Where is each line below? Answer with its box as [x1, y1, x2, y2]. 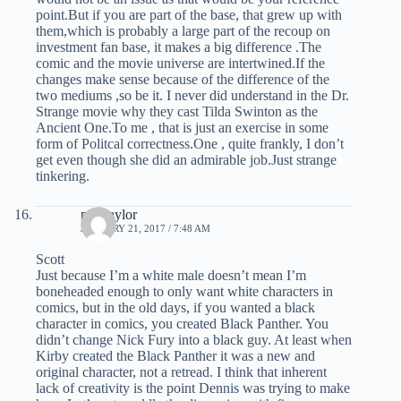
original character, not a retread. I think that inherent [36, 364, 327, 380]
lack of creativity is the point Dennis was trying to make [36, 380, 350, 397]
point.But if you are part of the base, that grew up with [36, 7, 342, 23]
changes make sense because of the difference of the [36, 72, 329, 88]
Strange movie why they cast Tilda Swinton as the [36, 104, 318, 120]
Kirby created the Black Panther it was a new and [36, 348, 315, 364]
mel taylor [81, 207, 137, 223]
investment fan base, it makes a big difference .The [36, 39, 321, 55]
